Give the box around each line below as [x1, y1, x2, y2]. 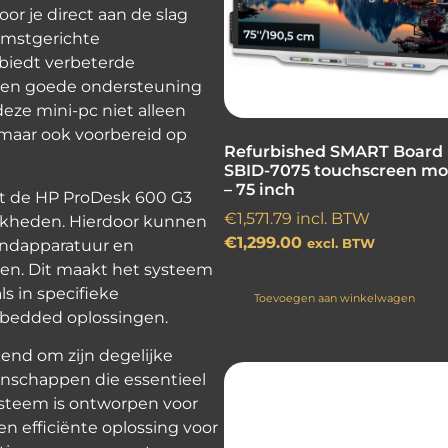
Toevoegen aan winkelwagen [254, 291, 416, 306]
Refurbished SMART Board [224, 142, 443, 162]
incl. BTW [292, 209, 370, 229]
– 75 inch [224, 180, 295, 200]
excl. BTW [307, 236, 375, 252]
